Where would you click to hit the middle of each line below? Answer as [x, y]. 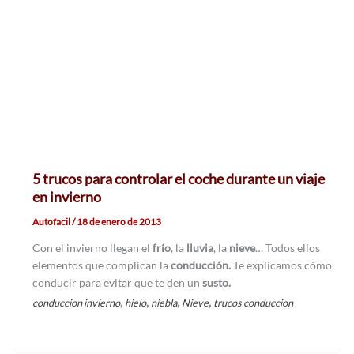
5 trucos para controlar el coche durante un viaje [178, 179]
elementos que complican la [101, 265]
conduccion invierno [76, 303]
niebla [164, 303]
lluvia [198, 248]
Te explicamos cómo [282, 265]
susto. [215, 283]
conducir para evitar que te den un [116, 283]
